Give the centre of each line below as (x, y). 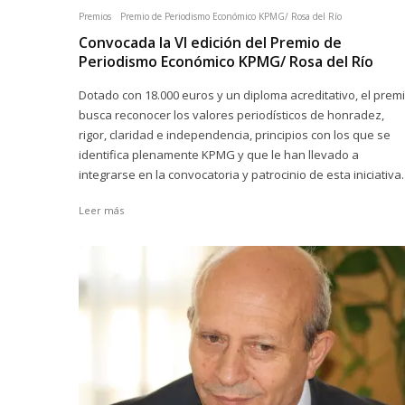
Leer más (101, 210)
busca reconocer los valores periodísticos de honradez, (231, 115)
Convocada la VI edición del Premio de (210, 42)
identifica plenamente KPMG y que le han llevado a (219, 155)
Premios (95, 16)
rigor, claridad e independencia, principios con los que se (235, 135)
